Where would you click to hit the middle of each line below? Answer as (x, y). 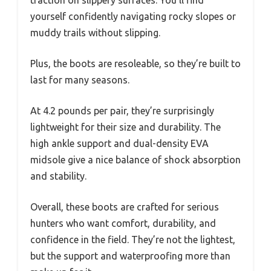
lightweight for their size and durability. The (126, 127)
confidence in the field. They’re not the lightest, (133, 240)
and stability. (58, 176)
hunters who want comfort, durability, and (123, 223)
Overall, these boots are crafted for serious (125, 207)
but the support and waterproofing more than (130, 256)
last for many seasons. (80, 80)
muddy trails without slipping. (95, 33)
